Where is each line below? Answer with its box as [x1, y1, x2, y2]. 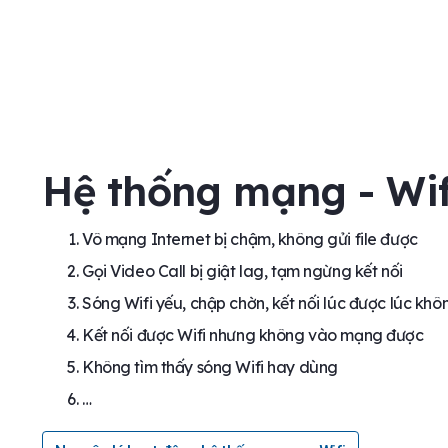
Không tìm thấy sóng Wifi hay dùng [82, 357, 338, 378]
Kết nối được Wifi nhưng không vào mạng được [82, 325, 424, 346]
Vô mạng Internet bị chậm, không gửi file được [82, 229, 418, 250]
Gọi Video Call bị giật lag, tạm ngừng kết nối [82, 261, 403, 282]
